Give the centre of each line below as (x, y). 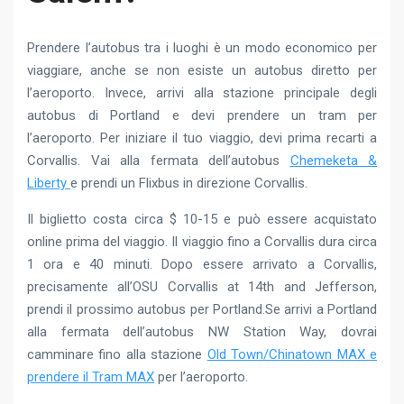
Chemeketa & (333, 160)
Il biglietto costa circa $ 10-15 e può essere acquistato (202, 219)
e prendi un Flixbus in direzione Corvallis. (189, 183)
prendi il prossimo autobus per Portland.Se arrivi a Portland (202, 309)
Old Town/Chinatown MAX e (292, 354)
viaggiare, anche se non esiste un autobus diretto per (202, 70)
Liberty (49, 183)
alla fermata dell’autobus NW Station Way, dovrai (202, 331)
